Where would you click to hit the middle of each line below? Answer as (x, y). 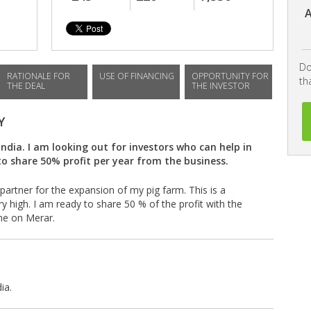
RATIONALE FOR (39, 76)
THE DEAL (26, 86)
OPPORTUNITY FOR (230, 76)
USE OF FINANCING (137, 76)
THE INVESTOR (221, 86)
